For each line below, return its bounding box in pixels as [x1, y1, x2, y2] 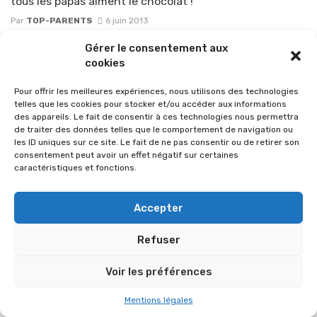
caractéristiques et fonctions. [14, 163, 137, 173]
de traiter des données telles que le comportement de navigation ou [14, 125, 293, 134]
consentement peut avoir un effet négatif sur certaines [14, 150, 238, 160]
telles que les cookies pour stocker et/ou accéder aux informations [14, 99, 287, 109]
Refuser [137, 233, 180, 246]
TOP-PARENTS [26, 15, 93, 25]
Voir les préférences [105, 265, 212, 278]
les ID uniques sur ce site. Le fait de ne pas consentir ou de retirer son [14, 137, 299, 147]
